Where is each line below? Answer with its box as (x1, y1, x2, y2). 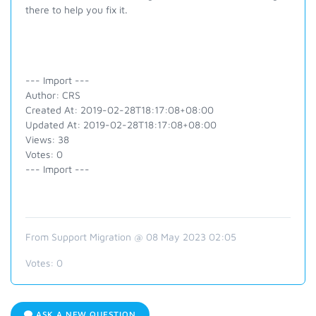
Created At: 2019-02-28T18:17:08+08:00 (25, 104, 214, 116)
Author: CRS (25, 89, 80, 101)
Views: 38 (25, 133, 69, 145)
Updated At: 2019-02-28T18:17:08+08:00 (25, 119, 217, 130)
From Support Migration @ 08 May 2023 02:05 (25, 231, 236, 243)
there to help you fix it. (25, 4, 128, 16)
